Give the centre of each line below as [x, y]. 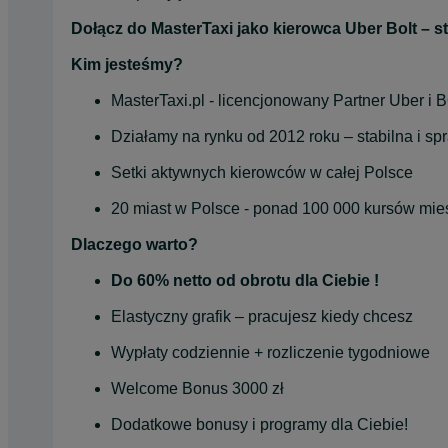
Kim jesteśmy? [127, 64]
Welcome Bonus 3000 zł [197, 388]
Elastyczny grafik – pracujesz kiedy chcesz [262, 316]
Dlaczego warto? [134, 244]
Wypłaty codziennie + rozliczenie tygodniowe [270, 352]
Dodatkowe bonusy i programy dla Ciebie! [259, 424]
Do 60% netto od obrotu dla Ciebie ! [245, 280]
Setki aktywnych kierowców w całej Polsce [262, 172]
